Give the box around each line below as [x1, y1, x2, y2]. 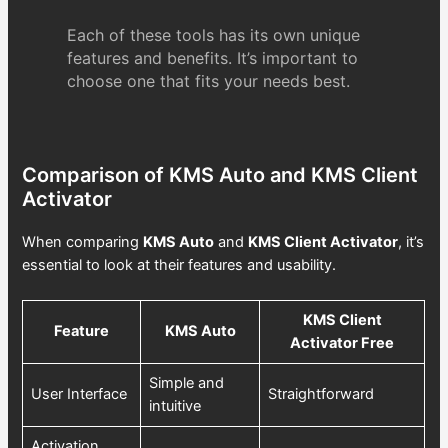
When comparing [22, 232, 144, 251]
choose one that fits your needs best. [66, 70, 350, 91]
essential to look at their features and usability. [22, 255, 337, 274]
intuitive [149, 396, 202, 415]
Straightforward [268, 384, 375, 403]
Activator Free [290, 333, 395, 352]
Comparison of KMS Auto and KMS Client [22, 162, 419, 187]
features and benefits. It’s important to [66, 47, 358, 68]
